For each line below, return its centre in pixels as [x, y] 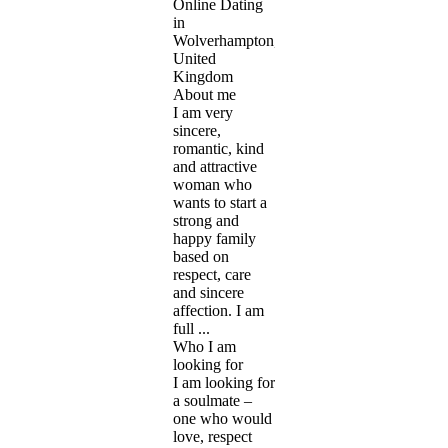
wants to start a [220, 202]
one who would [222, 418]
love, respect [212, 436]
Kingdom [203, 76]
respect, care [212, 274]
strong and [206, 220]
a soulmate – [212, 400]
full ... [191, 328]
